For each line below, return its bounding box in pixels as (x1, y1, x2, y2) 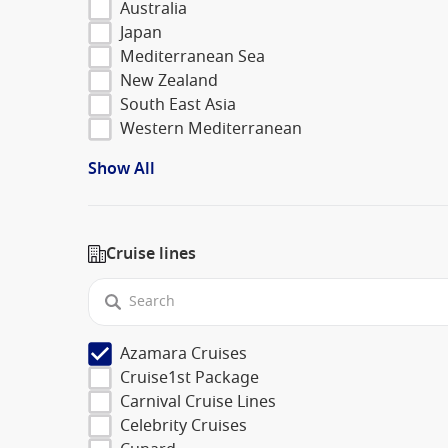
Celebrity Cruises (120, 413, 247, 438)
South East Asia (120, 92, 236, 117)
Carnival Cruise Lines (120, 389, 276, 414)
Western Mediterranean (120, 116, 302, 141)
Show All (88, 156, 155, 181)
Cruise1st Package (120, 365, 259, 390)
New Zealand (120, 68, 218, 93)
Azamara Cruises (120, 341, 247, 366)
